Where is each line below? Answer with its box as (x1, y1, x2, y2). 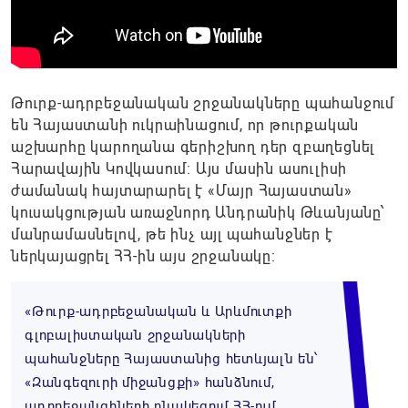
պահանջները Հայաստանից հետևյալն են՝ (25, 351, 318, 368)
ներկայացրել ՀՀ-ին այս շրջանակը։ (11, 248, 276, 266)
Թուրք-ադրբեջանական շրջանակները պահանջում (11, 95, 394, 113)
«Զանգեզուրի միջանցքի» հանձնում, (25, 374, 275, 392)
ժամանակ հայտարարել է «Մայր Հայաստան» (11, 182, 352, 200)
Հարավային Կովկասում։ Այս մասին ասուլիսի (11, 160, 348, 178)
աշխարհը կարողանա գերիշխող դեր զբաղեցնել (11, 138, 375, 157)
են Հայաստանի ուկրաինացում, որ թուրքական (11, 117, 360, 135)
